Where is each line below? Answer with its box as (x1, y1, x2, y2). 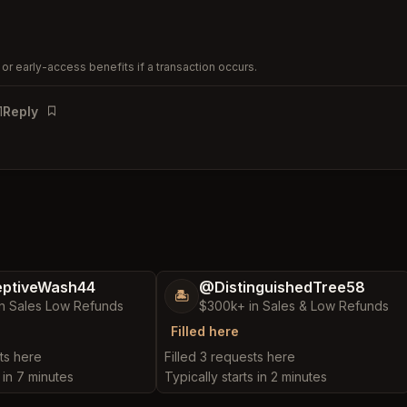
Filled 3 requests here (164, 348, 295, 364)
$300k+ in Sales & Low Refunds (199, 297, 389, 313)
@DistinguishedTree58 (199, 277, 365, 296)
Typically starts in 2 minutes (164, 368, 327, 384)
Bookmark (45, 112, 105, 128)
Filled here (171, 323, 239, 339)
